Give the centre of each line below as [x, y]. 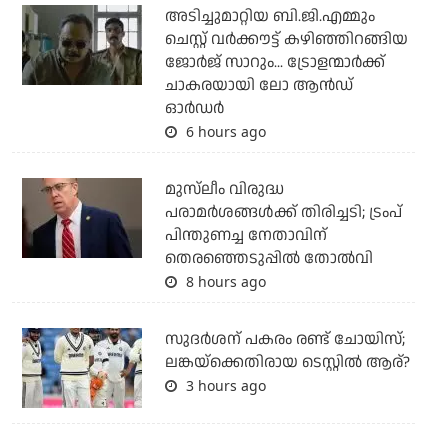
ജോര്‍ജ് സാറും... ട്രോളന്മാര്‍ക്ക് [274, 63]
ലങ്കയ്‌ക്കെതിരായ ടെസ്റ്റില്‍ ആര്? [287, 363]
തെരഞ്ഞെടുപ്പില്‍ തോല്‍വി [268, 259]
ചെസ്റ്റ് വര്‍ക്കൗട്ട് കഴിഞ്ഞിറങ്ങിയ [286, 40]
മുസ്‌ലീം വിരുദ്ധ [224, 190]
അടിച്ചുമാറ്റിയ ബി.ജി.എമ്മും [269, 17]
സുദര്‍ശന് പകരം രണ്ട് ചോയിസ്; [284, 340]
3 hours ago [223, 386]
